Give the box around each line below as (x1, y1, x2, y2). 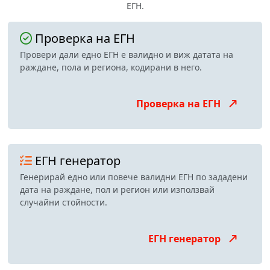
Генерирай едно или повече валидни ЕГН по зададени (20, 171, 248, 183)
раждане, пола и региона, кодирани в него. (20, 61, 202, 74)
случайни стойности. (20, 196, 107, 209)
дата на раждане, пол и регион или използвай (20, 184, 215, 196)
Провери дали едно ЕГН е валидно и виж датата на (20, 49, 233, 61)
